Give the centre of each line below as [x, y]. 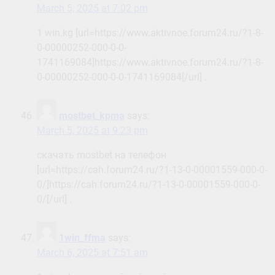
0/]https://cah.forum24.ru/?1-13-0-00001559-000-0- [149, 185]
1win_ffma [82, 238]
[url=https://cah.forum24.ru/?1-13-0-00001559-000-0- [152, 170]
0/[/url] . [54, 199]
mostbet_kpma [92, 116]
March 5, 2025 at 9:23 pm [92, 131]
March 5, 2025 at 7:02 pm [92, 9]
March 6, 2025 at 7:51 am [92, 253]
